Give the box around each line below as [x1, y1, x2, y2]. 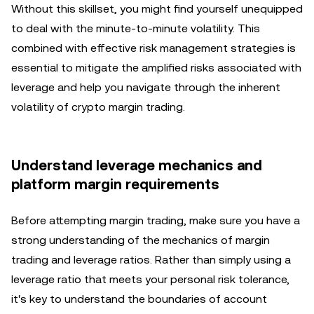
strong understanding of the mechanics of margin [11, 233, 270, 247]
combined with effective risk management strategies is [11, 41, 296, 55]
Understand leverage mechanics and [11, 157, 262, 174]
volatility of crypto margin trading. [11, 100, 185, 114]
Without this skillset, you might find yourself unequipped [11, 2, 303, 15]
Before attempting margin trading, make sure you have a [11, 214, 300, 227]
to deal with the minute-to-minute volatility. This [11, 22, 260, 35]
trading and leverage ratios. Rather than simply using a [11, 253, 291, 266]
